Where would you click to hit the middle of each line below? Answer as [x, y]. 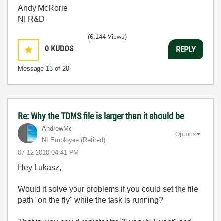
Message [32, 68]
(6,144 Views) [107, 37]
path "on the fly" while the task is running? [91, 200]
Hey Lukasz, [39, 167]
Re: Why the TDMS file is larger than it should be [101, 116]
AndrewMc [57, 129]
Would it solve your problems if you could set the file [108, 189]
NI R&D [31, 19]
